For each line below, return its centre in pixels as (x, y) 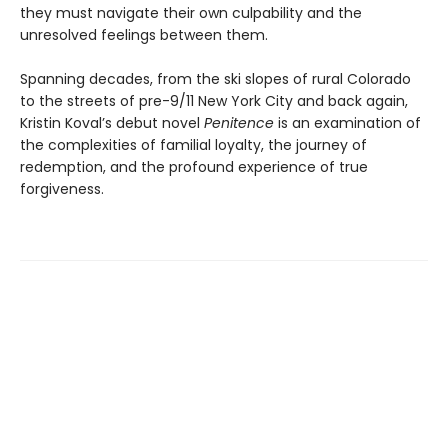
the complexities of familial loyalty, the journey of (193, 145)
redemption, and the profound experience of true (194, 167)
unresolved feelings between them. (144, 35)
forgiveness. (62, 189)
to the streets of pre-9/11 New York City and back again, (214, 101)
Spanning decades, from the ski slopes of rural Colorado (215, 79)
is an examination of (347, 123)
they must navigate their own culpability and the (191, 13)
